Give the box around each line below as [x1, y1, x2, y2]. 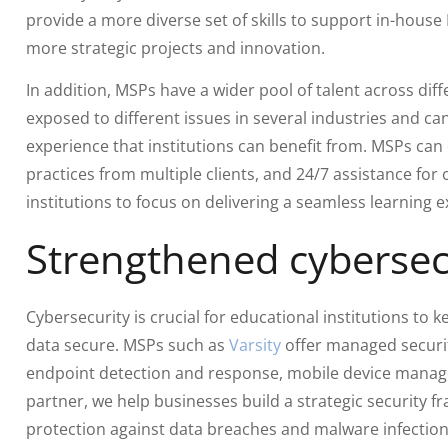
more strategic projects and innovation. [25, 36, 329, 59]
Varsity [228, 333, 281, 356]
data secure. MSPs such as [25, 333, 229, 356]
